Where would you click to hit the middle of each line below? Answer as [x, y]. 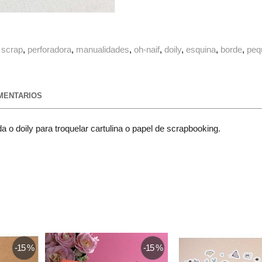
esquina [201, 50]
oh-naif [147, 50]
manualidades [103, 50]
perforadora [50, 50]
